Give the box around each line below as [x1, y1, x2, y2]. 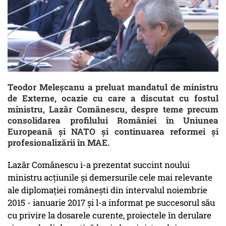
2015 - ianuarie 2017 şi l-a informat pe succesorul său [8, 197, 215, 209]
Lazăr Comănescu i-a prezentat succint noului [8, 159, 190, 171]
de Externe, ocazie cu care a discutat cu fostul [8, 92, 218, 104]
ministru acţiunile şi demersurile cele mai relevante [8, 172, 212, 184]
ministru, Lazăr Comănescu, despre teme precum [8, 103, 218, 116]
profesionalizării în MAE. [8, 137, 111, 149]
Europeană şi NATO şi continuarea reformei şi [8, 126, 218, 138]
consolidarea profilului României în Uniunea [8, 115, 218, 127]
